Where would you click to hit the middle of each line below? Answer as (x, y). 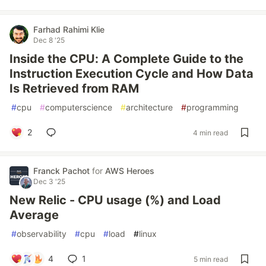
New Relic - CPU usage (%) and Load (115, 200)
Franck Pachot (63, 171)
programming (213, 107)
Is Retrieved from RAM (74, 88)
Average (34, 215)
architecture (149, 107)
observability (42, 234)
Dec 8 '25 (49, 40)
